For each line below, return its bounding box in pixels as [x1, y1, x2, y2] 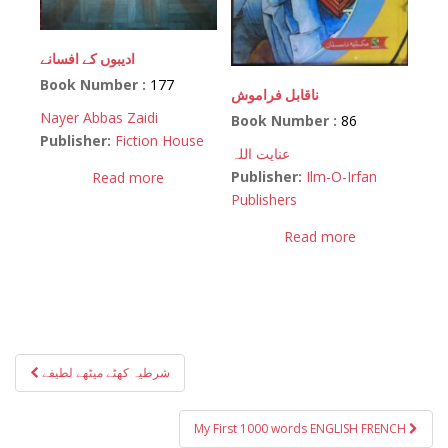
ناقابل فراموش [231, 85, 320, 105]
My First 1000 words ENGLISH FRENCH [194, 420, 409, 438]
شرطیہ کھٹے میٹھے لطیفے [42, 364, 170, 382]
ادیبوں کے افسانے [40, 49, 135, 69]
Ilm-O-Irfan [306, 167, 378, 187]
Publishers [231, 190, 298, 210]
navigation [14, 379, 165, 417]
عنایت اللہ [231, 144, 291, 164]
